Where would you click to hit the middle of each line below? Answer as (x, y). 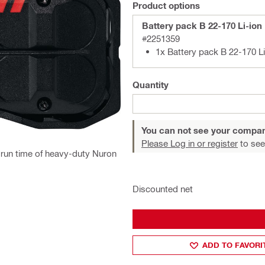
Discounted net (163, 189)
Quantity (151, 85)
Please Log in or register (190, 143)
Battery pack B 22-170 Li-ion (202, 25)
